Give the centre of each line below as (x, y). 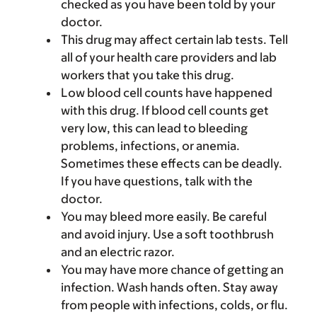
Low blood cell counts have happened (167, 93)
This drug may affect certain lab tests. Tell (174, 40)
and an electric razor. (118, 252)
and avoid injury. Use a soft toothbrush (167, 234)
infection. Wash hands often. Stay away (169, 287)
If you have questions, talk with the (157, 181)
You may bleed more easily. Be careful (164, 217)
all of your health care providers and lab (169, 57)
